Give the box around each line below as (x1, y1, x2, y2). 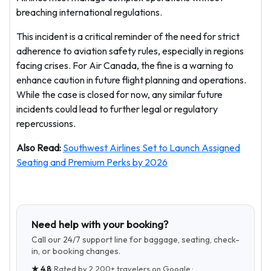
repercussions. (16, 117, 76, 130)
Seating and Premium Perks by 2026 (16, 156, 168, 169)
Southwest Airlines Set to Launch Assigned (63, 142, 240, 154)
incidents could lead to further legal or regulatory (16, 103, 218, 116)
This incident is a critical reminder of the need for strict (16, 30, 240, 43)
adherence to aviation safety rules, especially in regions (16, 45, 244, 57)
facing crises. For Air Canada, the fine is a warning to (16, 59, 233, 72)
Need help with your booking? (31, 218, 168, 231)
